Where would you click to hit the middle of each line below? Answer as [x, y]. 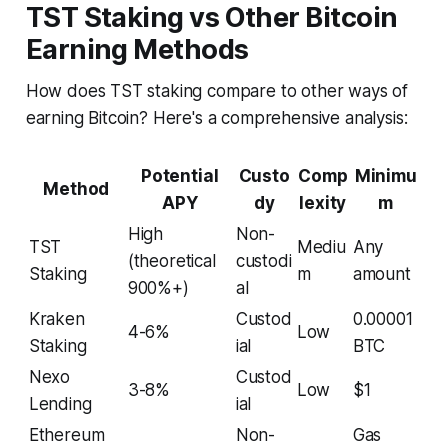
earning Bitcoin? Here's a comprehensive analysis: [216, 117]
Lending [60, 403]
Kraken [56, 318]
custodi [263, 260]
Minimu [385, 175]
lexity [323, 202]
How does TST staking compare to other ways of [217, 90]
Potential [179, 175]
